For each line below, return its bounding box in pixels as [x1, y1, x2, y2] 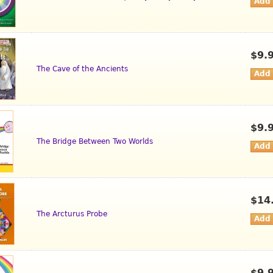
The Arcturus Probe [37, 210, 107, 219]
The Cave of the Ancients [37, 65, 128, 74]
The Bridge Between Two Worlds [37, 137, 153, 146]
